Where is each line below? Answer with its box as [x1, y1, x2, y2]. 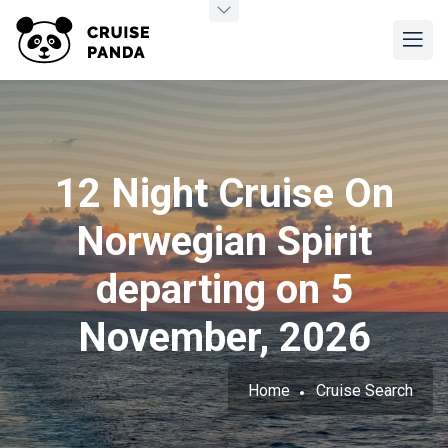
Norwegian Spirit [76, 218, 372, 265]
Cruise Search [316, 381, 413, 400]
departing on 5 [95, 266, 353, 313]
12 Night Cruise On [54, 170, 394, 217]
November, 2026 [77, 314, 371, 361]
